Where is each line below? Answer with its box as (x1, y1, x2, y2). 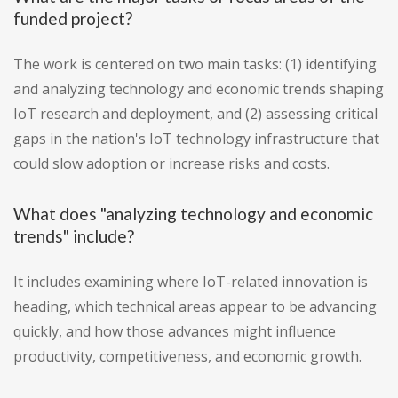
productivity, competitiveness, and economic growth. (13, 346, 362, 367)
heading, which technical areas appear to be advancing (13, 297, 377, 317)
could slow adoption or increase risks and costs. (13, 154, 330, 174)
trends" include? (13, 226, 134, 247)
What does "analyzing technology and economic (13, 203, 373, 225)
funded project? (13, 8, 132, 29)
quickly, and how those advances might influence (13, 322, 336, 342)
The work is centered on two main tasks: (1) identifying (13, 54, 377, 75)
